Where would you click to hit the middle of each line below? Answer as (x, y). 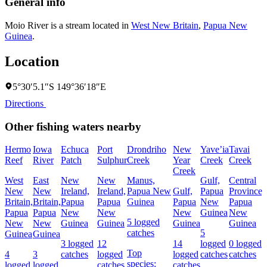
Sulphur (112, 160)
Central (243, 181)
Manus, (141, 181)
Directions (25, 103)
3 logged (77, 244)
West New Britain (165, 26)
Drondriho (147, 150)
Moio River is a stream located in (68, 26)
